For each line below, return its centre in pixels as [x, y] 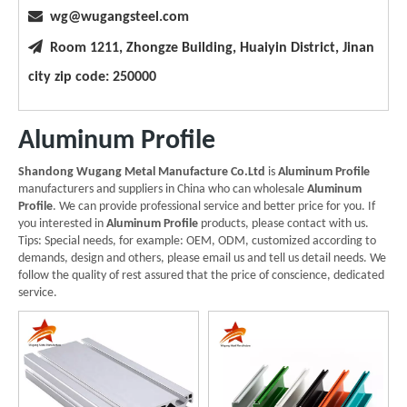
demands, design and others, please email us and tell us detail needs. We [202, 258]
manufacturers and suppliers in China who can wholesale [163, 189]
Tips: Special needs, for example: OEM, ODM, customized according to [197, 241]
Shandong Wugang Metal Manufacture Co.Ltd [142, 172]
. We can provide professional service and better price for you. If [214, 206]
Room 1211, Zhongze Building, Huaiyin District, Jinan [208, 48]
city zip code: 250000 [92, 77]
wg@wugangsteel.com [119, 17]
